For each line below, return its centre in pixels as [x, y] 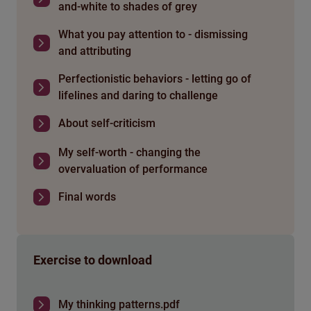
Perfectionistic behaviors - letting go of [155, 79]
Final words [87, 197]
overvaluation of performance [133, 169]
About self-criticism [107, 124]
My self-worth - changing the [129, 153]
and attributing [95, 51]
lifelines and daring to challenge [138, 96]
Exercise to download [93, 260]
